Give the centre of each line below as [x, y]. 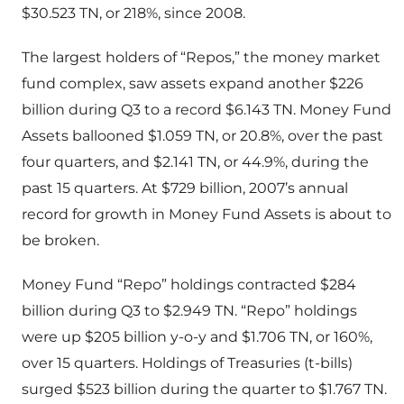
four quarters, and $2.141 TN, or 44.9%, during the [195, 162]
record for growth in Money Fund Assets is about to [207, 215]
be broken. [60, 241]
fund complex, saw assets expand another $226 [193, 84]
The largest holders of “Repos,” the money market [201, 58]
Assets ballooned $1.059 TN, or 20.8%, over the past [202, 136]
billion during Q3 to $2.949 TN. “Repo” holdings [189, 311]
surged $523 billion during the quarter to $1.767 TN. [204, 390]
